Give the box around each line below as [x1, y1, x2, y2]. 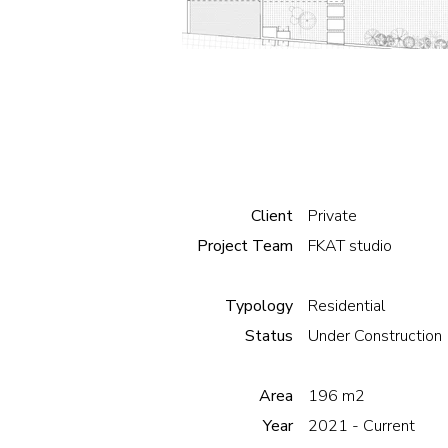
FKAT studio [308, 234, 392, 257]
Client [251, 204, 293, 227]
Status [245, 324, 293, 347]
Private [308, 204, 357, 227]
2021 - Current [308, 414, 415, 437]
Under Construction [308, 324, 442, 347]
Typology [225, 294, 293, 317]
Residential [308, 294, 385, 317]
